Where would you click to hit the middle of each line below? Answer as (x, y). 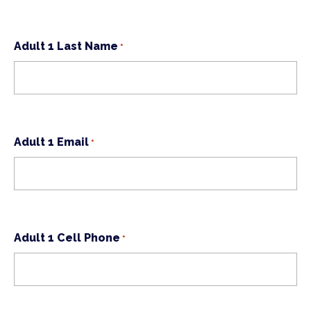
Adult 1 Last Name (66, 46)
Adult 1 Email (51, 142)
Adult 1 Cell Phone (67, 237)
